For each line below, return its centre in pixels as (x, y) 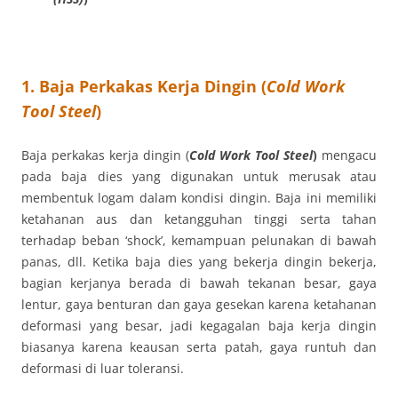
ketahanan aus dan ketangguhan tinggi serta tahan (199, 219)
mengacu (349, 155)
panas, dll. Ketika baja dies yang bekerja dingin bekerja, (199, 261)
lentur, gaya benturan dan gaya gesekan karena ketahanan (199, 304)
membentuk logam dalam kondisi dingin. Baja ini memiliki (199, 197)
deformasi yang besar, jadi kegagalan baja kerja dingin (199, 325)
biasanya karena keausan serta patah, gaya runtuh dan (199, 346)
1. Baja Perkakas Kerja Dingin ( (144, 86)
